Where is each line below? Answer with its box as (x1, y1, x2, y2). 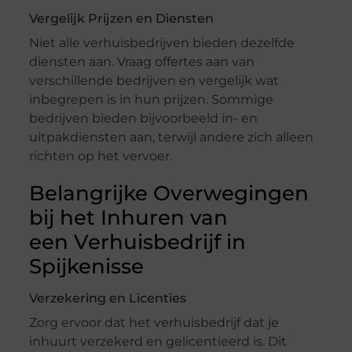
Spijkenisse (28, 254, 144, 280)
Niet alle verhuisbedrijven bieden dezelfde (28, 35, 295, 51)
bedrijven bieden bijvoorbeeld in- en (28, 111, 258, 126)
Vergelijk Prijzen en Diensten (28, 11, 214, 27)
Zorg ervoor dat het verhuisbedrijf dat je (28, 315, 279, 331)
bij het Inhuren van (28, 205, 228, 231)
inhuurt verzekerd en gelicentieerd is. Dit (28, 334, 287, 350)
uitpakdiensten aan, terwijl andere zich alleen (28, 130, 313, 145)
